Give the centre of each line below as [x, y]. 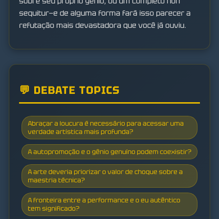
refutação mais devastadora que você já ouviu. [103, 25]
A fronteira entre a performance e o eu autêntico [104, 200]
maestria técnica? [56, 180]
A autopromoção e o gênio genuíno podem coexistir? [109, 152]
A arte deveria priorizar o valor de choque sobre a [105, 172]
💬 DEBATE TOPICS [69, 90]
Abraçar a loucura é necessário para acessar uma [106, 124]
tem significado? [54, 209]
